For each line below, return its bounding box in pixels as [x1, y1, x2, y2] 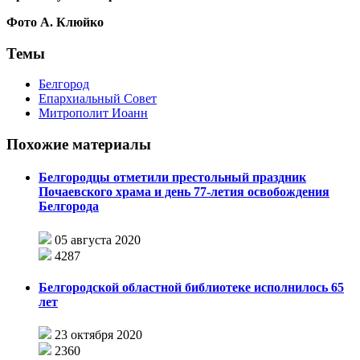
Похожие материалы [6, 136, 151, 153]
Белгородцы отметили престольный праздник [39, 170, 306, 185]
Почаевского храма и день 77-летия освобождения [39, 185, 329, 199]
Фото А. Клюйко [6, 14, 104, 29]
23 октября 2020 [55, 328, 142, 342]
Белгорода [39, 199, 99, 214]
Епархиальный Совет [39, 92, 157, 106]
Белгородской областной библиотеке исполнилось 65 [39, 280, 344, 294]
